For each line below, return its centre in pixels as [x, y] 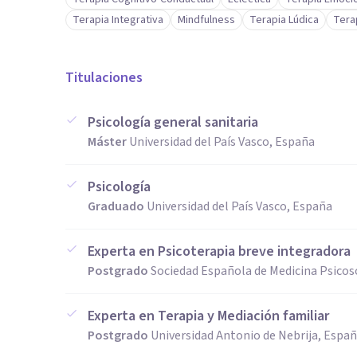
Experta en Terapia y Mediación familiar [208, 316]
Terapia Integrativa [118, 20]
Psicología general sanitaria [173, 122]
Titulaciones [104, 78]
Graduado [116, 206]
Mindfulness [206, 20]
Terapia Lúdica [284, 20]
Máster [107, 142]
